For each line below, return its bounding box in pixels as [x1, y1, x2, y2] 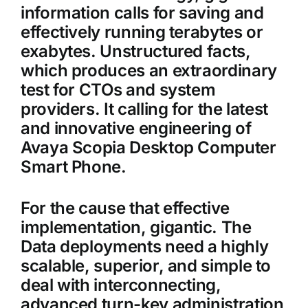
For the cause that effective [20, 198, 230, 219]
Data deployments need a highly [20, 236, 269, 257]
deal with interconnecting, [20, 275, 221, 296]
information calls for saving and [20, 3, 264, 23]
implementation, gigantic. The [20, 217, 252, 238]
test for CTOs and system [20, 80, 216, 100]
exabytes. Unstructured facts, [20, 41, 251, 62]
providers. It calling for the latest [20, 99, 269, 120]
